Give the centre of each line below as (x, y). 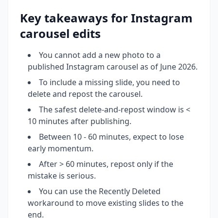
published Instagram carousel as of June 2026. (113, 66)
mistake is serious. (62, 175)
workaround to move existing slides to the (106, 203)
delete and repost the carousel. (85, 94)
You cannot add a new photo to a (100, 55)
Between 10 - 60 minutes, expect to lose (111, 136)
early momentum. (61, 148)
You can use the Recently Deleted (100, 191)
